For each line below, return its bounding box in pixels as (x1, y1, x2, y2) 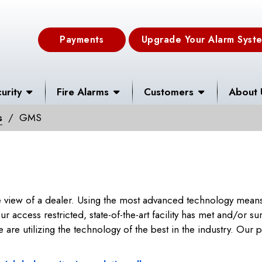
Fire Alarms (57, 85, 109, 99)
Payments (60, 32, 104, 46)
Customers (144, 85, 194, 99)
